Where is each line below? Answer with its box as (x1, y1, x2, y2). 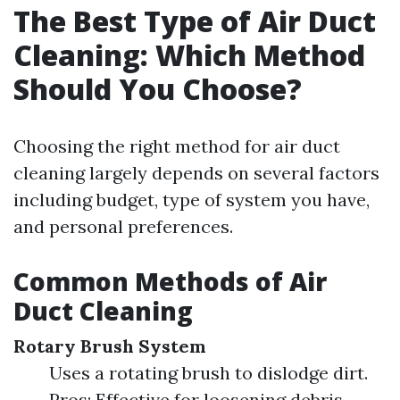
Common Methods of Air (13, 264, 327, 298)
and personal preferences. (13, 215, 233, 237)
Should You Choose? (13, 70, 302, 108)
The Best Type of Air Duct (13, 2, 376, 40)
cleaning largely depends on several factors (13, 162, 379, 184)
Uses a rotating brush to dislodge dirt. (49, 362, 368, 384)
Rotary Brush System (13, 335, 206, 357)
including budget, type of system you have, (13, 188, 370, 211)
